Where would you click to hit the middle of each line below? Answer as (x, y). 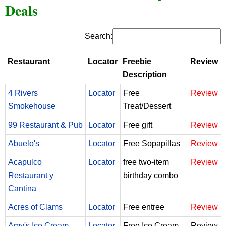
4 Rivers (23, 93)
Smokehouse (32, 106)
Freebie (137, 61)
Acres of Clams (35, 207)
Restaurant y (31, 175)
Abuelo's (24, 143)
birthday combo (151, 175)
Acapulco (25, 162)
